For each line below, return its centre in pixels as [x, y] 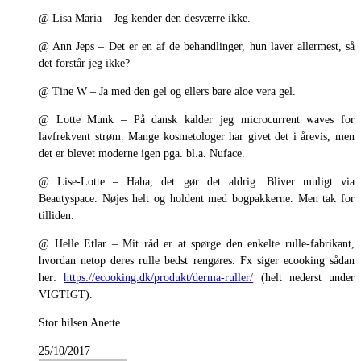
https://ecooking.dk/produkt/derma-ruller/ [159, 277]
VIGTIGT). [66, 294]
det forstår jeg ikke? [84, 63]
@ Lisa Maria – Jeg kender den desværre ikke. [145, 18]
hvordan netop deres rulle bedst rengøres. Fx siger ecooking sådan [197, 260]
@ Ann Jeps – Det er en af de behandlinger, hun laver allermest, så [197, 46]
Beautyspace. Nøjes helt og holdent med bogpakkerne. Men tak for [197, 198]
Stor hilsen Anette [79, 322]
